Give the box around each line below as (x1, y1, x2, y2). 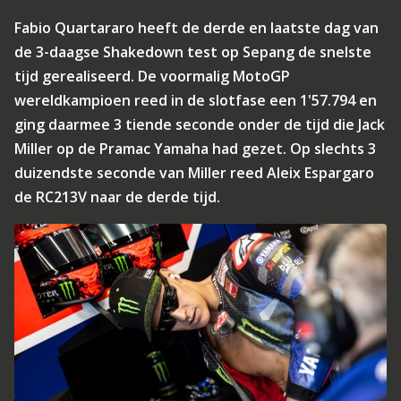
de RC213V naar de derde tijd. (14, 187, 220, 207)
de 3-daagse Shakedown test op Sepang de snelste (14, 42, 371, 62)
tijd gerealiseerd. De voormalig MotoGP (14, 66, 290, 86)
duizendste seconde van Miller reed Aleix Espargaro (14, 163, 374, 183)
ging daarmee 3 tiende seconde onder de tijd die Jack (14, 115, 385, 134)
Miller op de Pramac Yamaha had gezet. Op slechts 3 (14, 139, 376, 158)
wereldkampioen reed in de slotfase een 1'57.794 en (14, 90, 377, 110)
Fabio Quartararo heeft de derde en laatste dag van (14, 18, 379, 38)
